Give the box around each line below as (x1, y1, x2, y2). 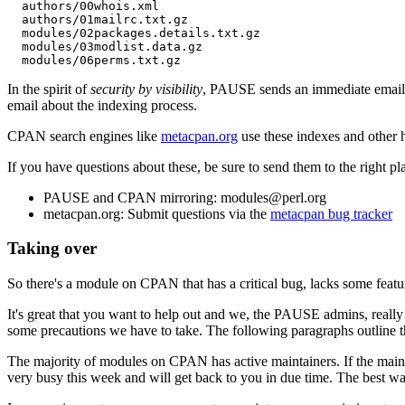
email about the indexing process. (7, 97, 197, 113)
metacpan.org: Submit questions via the (43, 205, 270, 221)
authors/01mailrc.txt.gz (7, 12, 188, 26)
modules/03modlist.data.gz (7, 39, 202, 53)
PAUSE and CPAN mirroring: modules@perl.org (43, 189, 326, 205)
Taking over (7, 239, 97, 259)
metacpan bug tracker (270, 205, 392, 221)
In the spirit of (7, 80, 90, 97)
